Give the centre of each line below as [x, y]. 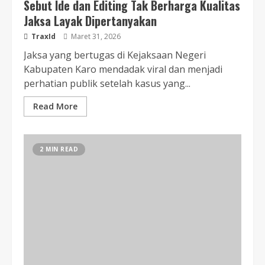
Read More [55, 106]
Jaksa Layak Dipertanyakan [90, 21]
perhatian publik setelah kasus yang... [107, 83]
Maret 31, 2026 [95, 36]
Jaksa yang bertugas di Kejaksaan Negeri [115, 55]
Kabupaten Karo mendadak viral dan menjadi [123, 69]
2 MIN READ [59, 149]
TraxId [43, 36]
